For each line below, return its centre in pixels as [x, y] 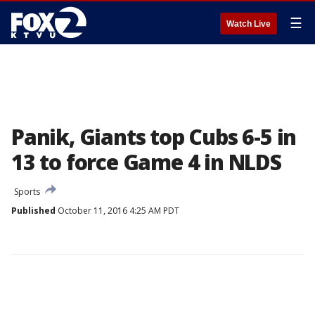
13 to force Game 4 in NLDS [146, 162]
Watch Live [249, 24]
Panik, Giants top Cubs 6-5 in [154, 137]
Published [33, 211]
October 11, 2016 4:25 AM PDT [117, 211]
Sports [27, 192]
